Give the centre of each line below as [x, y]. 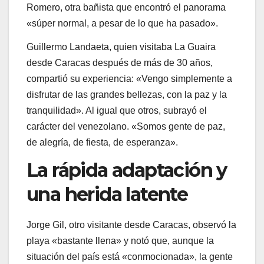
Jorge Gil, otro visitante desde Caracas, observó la [131, 225]
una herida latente [107, 194]
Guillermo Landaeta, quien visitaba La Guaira [121, 47]
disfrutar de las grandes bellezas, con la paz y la [127, 94]
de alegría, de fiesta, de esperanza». [102, 142]
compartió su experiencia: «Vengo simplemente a [129, 78]
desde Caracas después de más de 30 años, [120, 62]
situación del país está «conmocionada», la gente [130, 256]
